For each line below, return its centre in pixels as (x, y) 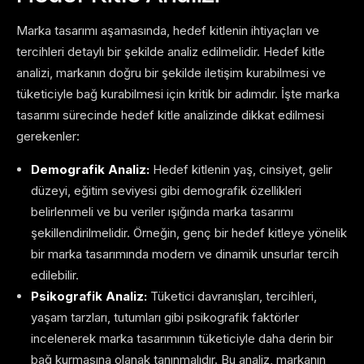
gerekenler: (48, 136)
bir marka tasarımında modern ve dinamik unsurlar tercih (185, 254)
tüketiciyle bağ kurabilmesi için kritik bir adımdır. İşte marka (178, 94)
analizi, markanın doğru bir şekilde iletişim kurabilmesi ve (171, 73)
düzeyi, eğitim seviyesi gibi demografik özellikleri (166, 191)
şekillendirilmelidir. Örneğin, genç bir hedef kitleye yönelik (189, 233)
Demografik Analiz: (90, 170)
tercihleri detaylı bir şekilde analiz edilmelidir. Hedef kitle (171, 52)
